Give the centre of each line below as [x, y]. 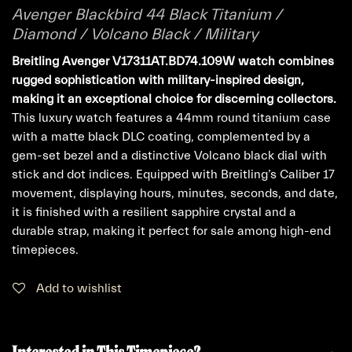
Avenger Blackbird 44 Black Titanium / [147, 15]
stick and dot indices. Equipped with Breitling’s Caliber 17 [173, 175]
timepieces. [45, 250]
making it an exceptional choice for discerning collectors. [174, 99]
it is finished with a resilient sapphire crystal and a [154, 213]
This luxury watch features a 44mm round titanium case [171, 118]
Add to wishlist [79, 289]
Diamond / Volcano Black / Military [135, 35]
